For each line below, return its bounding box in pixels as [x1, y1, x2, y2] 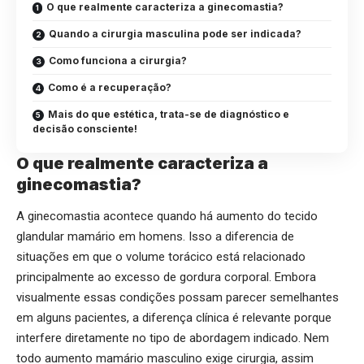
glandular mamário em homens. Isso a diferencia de [16, 229, 294, 245]
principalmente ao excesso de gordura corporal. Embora [16, 270, 316, 285]
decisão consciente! [32, 123, 137, 136]
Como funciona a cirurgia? [49, 54, 187, 67]
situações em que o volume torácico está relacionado [16, 249, 305, 265]
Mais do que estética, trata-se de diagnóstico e [48, 108, 289, 121]
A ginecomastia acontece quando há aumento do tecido [16, 209, 318, 224]
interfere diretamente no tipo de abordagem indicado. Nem [16, 331, 329, 346]
